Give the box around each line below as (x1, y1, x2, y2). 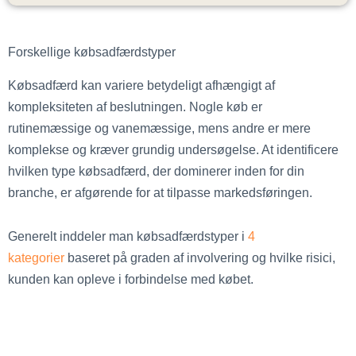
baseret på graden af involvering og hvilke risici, (64, 250, 335, 265)
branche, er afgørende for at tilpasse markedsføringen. (8, 184, 312, 199)
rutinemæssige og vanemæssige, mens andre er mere (8, 120, 311, 135)
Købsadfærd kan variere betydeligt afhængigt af (8, 77, 275, 92)
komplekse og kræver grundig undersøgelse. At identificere (8, 141, 339, 157)
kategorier (8, 250, 64, 265)
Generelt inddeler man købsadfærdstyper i (8, 229, 245, 244)
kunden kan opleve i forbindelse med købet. (8, 272, 253, 287)
